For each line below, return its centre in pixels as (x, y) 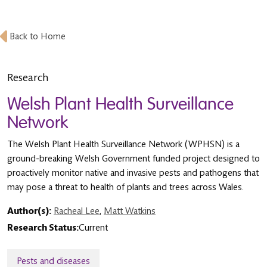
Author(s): (29, 211)
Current (93, 228)
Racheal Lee (77, 211)
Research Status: (43, 228)
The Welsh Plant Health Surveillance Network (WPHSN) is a (123, 144)
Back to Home (38, 36)
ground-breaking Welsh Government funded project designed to (133, 159)
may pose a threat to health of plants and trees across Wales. (125, 187)
